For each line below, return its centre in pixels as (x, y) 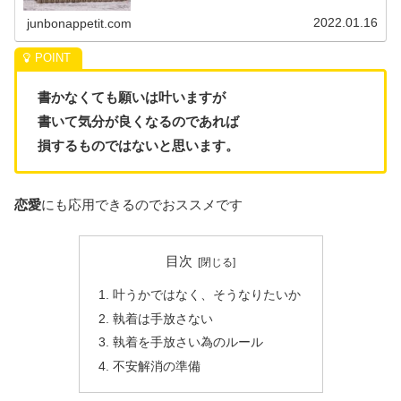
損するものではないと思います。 (138, 146)
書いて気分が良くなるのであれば (138, 122)
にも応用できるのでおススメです (142, 205)
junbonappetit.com (80, 24)
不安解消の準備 (156, 367)
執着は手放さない (162, 319)
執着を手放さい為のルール (188, 343)
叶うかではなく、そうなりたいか (206, 295)
